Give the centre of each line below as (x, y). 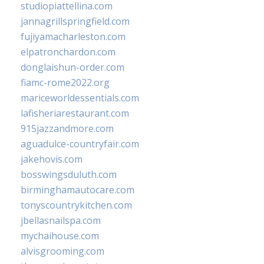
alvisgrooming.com (62, 251)
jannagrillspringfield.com (75, 22)
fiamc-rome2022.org (65, 83)
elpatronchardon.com (68, 52)
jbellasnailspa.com (61, 221)
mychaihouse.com (60, 236)
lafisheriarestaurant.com (75, 113)
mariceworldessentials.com (80, 98)
